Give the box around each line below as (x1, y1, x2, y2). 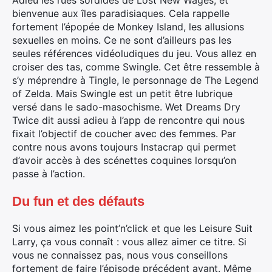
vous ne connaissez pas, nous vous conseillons (12, 249, 228, 261)
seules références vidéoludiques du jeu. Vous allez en (12, 47, 256, 59)
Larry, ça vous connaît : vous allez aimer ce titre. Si (12, 236, 246, 248)
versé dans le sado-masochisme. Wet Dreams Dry (12, 101, 240, 113)
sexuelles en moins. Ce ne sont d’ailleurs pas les (12, 34, 231, 46)
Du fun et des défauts (12, 194, 144, 209)
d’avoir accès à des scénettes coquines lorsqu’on (12, 154, 236, 166)
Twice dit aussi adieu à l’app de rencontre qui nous (12, 114, 245, 126)
